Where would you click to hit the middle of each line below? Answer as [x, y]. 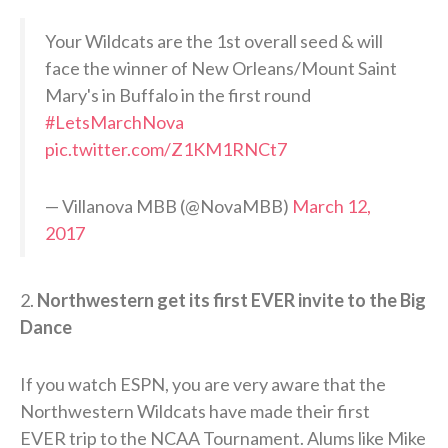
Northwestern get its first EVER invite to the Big [231, 299]
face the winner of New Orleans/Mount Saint [221, 67]
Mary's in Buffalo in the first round [178, 94]
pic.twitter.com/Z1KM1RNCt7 [166, 148]
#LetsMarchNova [114, 121]
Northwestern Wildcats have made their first [195, 410]
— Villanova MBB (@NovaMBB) [168, 205]
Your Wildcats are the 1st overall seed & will [214, 40]
